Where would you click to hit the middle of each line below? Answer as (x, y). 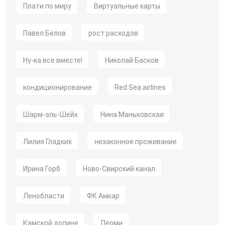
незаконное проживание (136, 142)
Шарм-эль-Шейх (50, 115)
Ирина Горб (42, 169)
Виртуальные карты (127, 6)
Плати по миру (47, 6)
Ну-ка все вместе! (53, 60)
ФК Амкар (103, 196)
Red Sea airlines (140, 87)
